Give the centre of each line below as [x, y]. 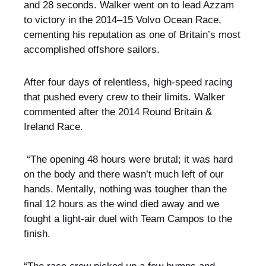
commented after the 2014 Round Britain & [118, 112]
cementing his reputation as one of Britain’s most [132, 35]
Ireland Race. [53, 127]
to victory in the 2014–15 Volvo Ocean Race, [122, 20]
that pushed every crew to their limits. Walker [124, 97]
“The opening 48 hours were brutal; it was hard [128, 160]
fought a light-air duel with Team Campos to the [128, 219]
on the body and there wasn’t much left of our [123, 175]
